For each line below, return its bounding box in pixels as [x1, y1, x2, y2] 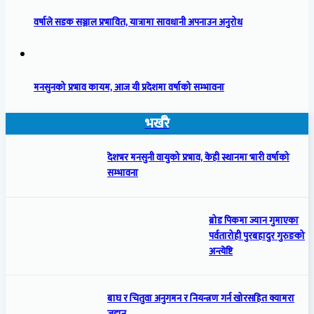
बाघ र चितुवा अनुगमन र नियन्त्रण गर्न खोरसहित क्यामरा [107, 291, 294, 307]
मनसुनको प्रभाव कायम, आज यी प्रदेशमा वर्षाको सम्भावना [34, 80, 224, 96]
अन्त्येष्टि [209, 243, 233, 259]
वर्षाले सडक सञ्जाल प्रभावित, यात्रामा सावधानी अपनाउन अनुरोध [34, 14, 243, 30]
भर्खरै [144, 113, 170, 135]
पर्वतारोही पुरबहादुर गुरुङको [209, 228, 305, 244]
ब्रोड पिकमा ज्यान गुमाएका [209, 212, 299, 228]
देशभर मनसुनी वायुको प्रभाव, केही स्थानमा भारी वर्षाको [107, 150, 289, 166]
